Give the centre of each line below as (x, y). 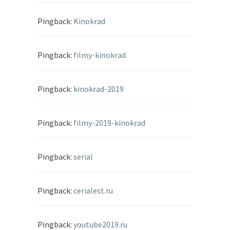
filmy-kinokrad (100, 55)
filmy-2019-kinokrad (109, 123)
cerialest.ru (93, 191)
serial (83, 157)
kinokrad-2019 (99, 89)
